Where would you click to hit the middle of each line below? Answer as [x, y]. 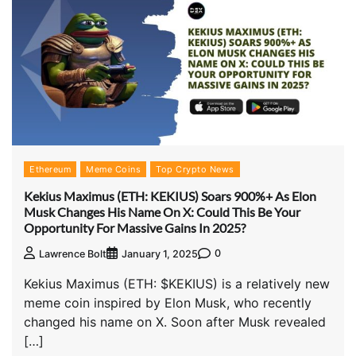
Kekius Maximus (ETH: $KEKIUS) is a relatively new [177, 283]
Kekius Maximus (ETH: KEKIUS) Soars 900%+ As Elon [170, 195]
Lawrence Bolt [73, 253]
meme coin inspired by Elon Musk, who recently [168, 302]
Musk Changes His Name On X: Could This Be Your [162, 211]
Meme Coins [113, 170]
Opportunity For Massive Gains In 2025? [135, 227]
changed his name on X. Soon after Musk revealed [175, 321]
